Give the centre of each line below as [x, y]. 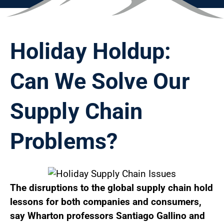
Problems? [64, 141]
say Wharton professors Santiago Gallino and [107, 216]
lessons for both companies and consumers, [106, 202]
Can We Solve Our [100, 81]
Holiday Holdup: [91, 51]
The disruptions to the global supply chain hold [111, 188]
